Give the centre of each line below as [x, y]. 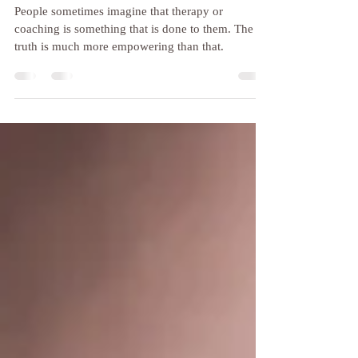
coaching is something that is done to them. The [134, 64]
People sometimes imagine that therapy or [119, 46]
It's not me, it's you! [94, 16]
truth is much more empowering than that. [119, 82]
